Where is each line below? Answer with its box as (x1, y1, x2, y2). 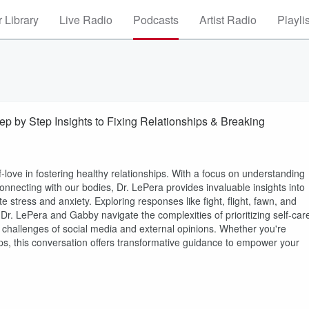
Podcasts (133, 12, 179, 28)
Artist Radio (199, 12, 257, 28)
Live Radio (59, 12, 112, 28)
